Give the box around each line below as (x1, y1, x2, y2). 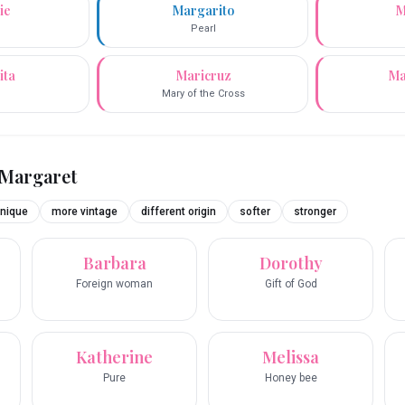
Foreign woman (76, 278, 153, 291)
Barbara (82, 252, 146, 275)
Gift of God (264, 278, 317, 291)
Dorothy (259, 252, 323, 275)
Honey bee (264, 372, 317, 385)
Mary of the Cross (161, 88, 245, 100)
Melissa (262, 346, 319, 369)
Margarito (172, 2, 235, 20)
